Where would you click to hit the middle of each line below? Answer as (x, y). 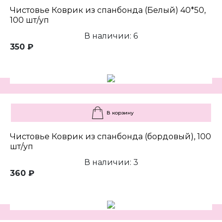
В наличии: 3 (111, 163)
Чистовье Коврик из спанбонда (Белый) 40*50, (108, 10)
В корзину (120, 113)
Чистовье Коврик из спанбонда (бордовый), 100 (111, 137)
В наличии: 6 (111, 36)
